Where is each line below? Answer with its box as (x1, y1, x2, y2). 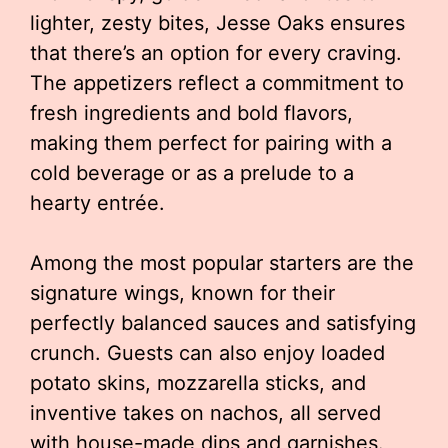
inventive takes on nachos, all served (30, 401, 381, 425)
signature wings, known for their (30, 281, 335, 305)
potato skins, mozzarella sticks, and (30, 371, 366, 395)
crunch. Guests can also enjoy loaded (30, 341, 385, 365)
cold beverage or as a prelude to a (30, 161, 354, 185)
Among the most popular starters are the (30, 251, 414, 275)
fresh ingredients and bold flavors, (30, 101, 353, 125)
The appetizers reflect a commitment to (30, 71, 404, 95)
